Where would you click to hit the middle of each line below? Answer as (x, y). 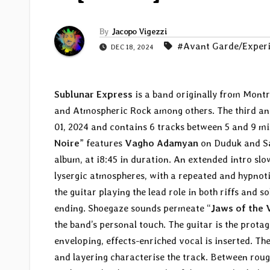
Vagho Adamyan (162, 143)
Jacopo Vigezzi (139, 32)
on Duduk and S (233, 143)
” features (102, 143)
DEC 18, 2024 (132, 47)
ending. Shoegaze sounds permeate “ (133, 209)
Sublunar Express (93, 95)
